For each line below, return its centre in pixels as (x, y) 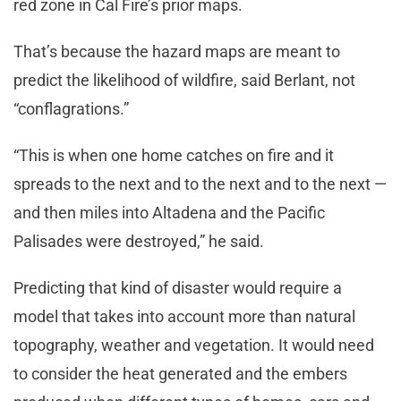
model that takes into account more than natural (184, 317)
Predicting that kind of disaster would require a (178, 288)
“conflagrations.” (75, 109)
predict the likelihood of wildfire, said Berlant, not (184, 81)
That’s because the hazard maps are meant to (177, 52)
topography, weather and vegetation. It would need (194, 346)
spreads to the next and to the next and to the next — (200, 184)
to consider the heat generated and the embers (180, 374)
